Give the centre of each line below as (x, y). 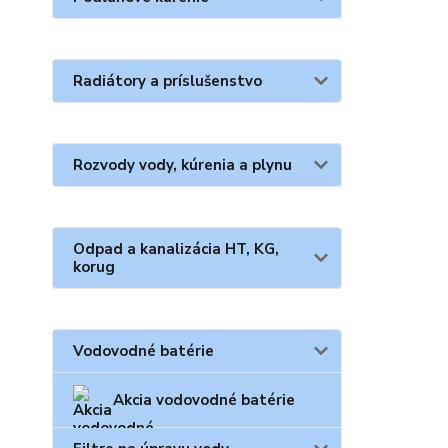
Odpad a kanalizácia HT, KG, (176, 249)
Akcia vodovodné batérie (204, 400)
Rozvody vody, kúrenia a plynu (182, 165)
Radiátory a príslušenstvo (167, 81)
